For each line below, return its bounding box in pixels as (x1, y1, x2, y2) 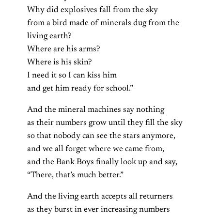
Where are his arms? (27, 45, 100, 54)
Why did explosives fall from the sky (27, 6, 158, 15)
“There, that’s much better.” (27, 171, 124, 180)
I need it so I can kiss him (27, 71, 117, 80)
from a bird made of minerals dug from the (27, 19, 179, 28)
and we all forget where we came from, (27, 145, 164, 154)
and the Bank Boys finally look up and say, (27, 158, 177, 167)
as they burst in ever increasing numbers (27, 205, 170, 215)
